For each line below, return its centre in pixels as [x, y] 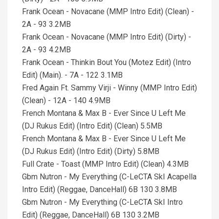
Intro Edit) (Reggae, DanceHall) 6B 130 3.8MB [99, 189]
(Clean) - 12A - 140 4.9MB [66, 100]
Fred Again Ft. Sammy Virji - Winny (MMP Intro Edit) [109, 88]
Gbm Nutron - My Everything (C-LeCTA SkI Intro [102, 202]
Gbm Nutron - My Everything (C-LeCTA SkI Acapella [109, 177]
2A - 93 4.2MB [46, 50]
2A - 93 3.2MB [46, 24]
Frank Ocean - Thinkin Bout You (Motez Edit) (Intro [107, 62]
